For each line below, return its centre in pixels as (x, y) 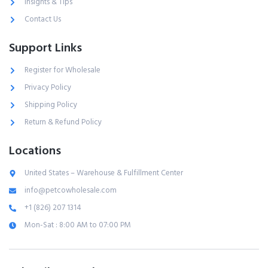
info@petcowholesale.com (71, 191)
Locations (35, 151)
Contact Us (43, 19)
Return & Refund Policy (63, 122)
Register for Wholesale (63, 70)
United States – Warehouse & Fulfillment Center (104, 173)
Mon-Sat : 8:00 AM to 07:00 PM (78, 225)
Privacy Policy (48, 88)
